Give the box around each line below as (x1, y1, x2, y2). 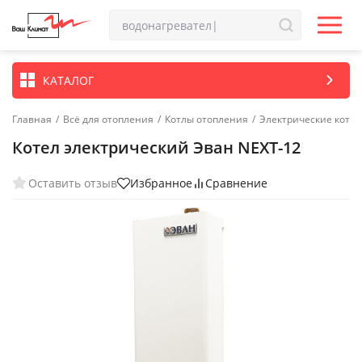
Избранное (130, 175, 192, 191)
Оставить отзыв (28, 175, 117, 191)
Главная (12, 112, 52, 126)
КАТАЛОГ (43, 72, 94, 88)
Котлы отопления (165, 112, 248, 126)
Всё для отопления (63, 112, 154, 126)
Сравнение (205, 175, 267, 191)
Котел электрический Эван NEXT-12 (12, 137, 301, 158)
